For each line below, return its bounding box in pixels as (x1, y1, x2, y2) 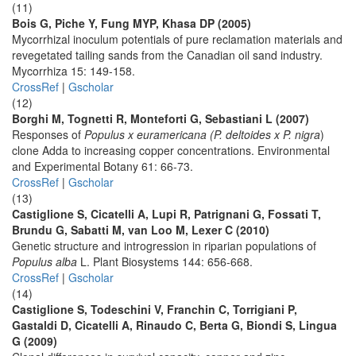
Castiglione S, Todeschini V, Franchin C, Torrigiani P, (12, 301, 297, 317)
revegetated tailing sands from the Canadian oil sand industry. (12, 47, 323, 63)
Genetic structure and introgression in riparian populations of (12, 238, 316, 253)
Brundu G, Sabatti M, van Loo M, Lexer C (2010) (12, 222, 269, 238)
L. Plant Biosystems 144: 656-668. (77, 253, 253, 269)
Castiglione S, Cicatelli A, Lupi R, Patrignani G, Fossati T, (12, 206, 321, 222)
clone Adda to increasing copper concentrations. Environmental (12, 142, 330, 158)
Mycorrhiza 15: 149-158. (12, 63, 135, 79)
